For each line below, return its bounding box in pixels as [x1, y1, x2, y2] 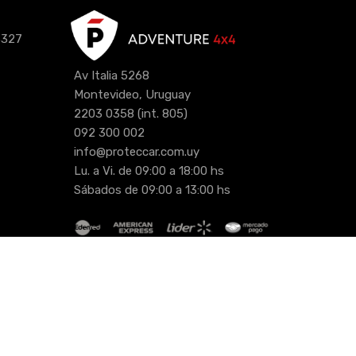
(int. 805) [133, 106, 188, 122]
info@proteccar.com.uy [73, 145, 199, 160]
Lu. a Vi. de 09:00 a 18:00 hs [70, 164, 224, 179]
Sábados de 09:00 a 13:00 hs [70, 183, 230, 198]
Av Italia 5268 [73, 68, 149, 83]
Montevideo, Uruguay [73, 87, 191, 103]
